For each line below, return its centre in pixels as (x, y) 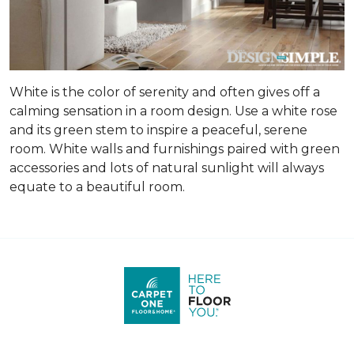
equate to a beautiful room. (97, 187)
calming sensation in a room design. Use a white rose (173, 111)
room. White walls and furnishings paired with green (175, 149)
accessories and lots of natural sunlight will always (167, 168)
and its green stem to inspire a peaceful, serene (158, 130)
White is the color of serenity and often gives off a (165, 92)
